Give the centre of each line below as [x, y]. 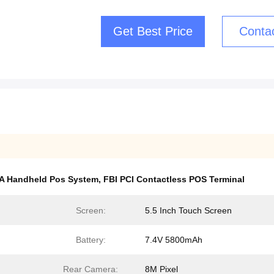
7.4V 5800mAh [174, 240]
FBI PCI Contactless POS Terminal [174, 179]
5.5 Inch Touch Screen [188, 210]
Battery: [91, 240]
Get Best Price [153, 31]
